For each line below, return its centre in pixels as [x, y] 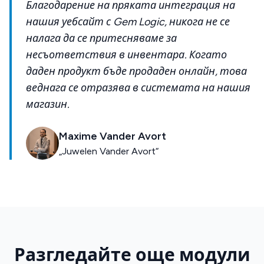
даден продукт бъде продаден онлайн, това [136, 71]
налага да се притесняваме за [101, 38]
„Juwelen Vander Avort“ [109, 151]
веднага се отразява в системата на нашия [138, 88]
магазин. [48, 104]
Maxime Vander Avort [113, 136]
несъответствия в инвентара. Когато [126, 55]
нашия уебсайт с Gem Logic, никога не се [128, 22]
